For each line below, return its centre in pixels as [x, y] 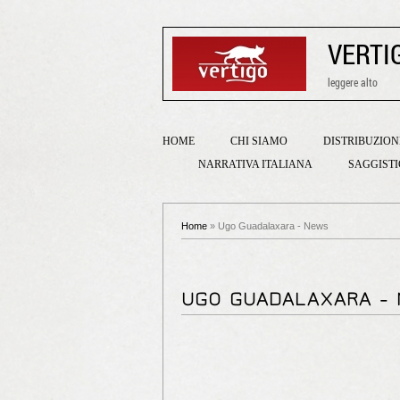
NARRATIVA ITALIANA [255, 164]
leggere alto [353, 82]
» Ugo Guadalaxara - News [268, 226]
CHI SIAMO [259, 141]
